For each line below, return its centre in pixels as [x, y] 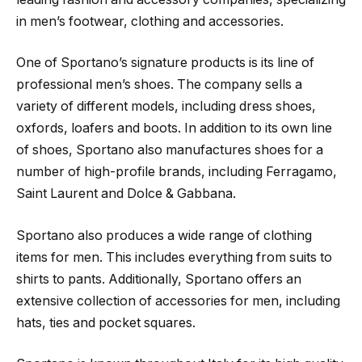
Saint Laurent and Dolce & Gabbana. [126, 194]
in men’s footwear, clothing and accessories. [150, 21]
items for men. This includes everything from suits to [174, 257]
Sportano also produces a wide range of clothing [164, 235]
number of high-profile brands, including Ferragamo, [177, 172]
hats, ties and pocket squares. [106, 322]
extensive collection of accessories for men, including [178, 301]
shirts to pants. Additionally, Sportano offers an [159, 279]
